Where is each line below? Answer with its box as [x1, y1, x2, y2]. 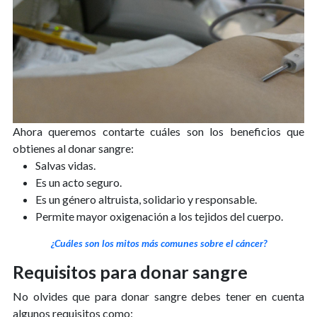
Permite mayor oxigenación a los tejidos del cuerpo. [35, 209, 283, 223]
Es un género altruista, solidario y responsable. [35, 192, 257, 206]
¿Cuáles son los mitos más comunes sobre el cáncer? [50, 236, 267, 249]
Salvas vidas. [35, 158, 96, 172]
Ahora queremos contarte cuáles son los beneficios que [13, 124, 304, 138]
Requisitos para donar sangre [13, 260, 248, 282]
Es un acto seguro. [35, 175, 122, 189]
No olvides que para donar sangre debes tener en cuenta [13, 289, 304, 303]
